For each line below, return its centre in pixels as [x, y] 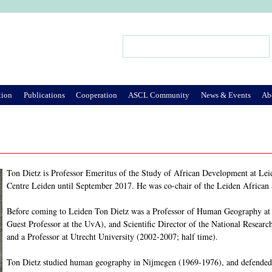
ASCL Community [159, 95]
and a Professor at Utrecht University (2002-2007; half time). [112, 236]
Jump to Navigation [136, 20]
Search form [148, 52]
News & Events [226, 95]
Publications [44, 95]
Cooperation [96, 95]
